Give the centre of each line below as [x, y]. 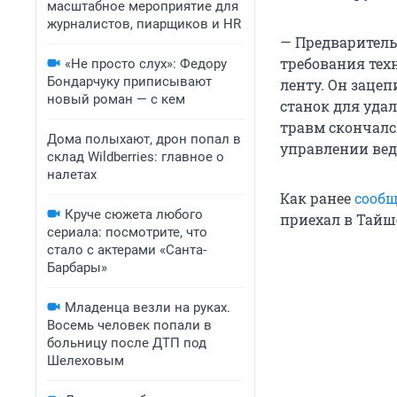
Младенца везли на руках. [148, 307]
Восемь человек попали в [129, 325]
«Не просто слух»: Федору [146, 64]
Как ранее [317, 198]
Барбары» [77, 268]
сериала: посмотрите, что [127, 232]
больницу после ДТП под [127, 343]
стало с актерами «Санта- [127, 250]
